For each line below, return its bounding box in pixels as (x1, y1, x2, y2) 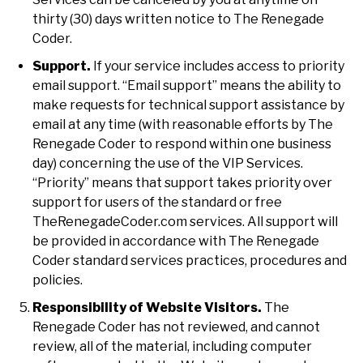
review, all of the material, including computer (32, 338, 312, 354)
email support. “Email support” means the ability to (32, 77, 341, 93)
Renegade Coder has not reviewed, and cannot (32, 318, 320, 335)
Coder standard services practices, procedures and (32, 252, 347, 268)
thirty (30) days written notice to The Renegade (32, 11, 324, 27)
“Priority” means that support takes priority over (32, 174, 332, 190)
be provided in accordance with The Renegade (32, 233, 319, 249)
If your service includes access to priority (91, 58, 344, 74)
